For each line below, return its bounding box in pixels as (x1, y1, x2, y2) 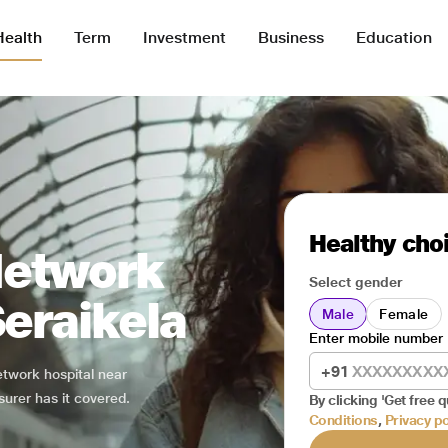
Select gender (308, 274, 403, 290)
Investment (143, 28, 226, 47)
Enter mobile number (308, 330, 443, 346)
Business (258, 28, 324, 47)
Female (379, 306, 429, 322)
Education (356, 28, 432, 47)
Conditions (308, 412, 378, 428)
